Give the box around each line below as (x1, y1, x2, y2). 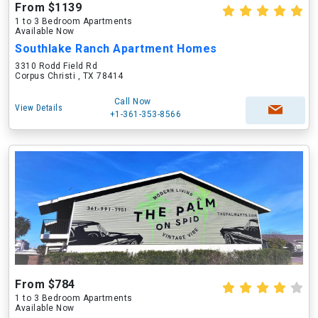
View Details (15, 103, 62, 113)
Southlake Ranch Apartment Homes (15, 42, 217, 55)
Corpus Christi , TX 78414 (15, 71, 124, 81)
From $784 (15, 278, 75, 291)
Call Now (114, 97, 151, 106)
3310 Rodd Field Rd (15, 61, 97, 71)
